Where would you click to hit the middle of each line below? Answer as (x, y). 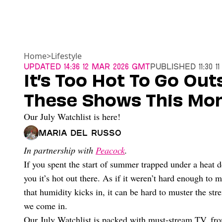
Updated (42, 66)
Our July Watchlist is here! (72, 117)
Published (173, 66)
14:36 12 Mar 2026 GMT (106, 66)
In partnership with (60, 150)
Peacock (110, 150)
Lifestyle (66, 56)
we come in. (46, 206)
